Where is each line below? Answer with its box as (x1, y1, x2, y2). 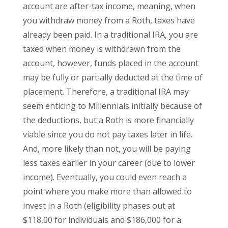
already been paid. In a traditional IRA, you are (22, 29, 198, 41)
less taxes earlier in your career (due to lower (22, 157, 195, 169)
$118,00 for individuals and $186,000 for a (22, 214, 181, 226)
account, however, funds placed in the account (22, 58, 198, 69)
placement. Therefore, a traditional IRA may (22, 86, 189, 98)
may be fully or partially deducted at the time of (22, 72, 203, 83)
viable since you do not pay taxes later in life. (22, 129, 192, 140)
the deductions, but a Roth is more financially (22, 115, 194, 126)
